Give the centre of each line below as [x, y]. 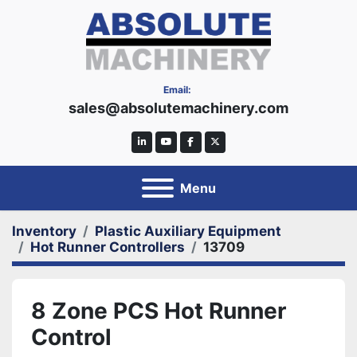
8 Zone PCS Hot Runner [159, 310]
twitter [228, 147]
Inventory [44, 231]
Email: [177, 90]
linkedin [158, 147]
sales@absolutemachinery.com [178, 108]
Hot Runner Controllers [108, 247]
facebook [210, 147]
